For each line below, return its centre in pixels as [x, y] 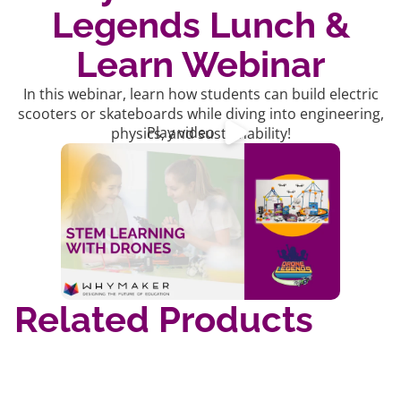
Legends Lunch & [200, 24]
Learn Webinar [200, 64]
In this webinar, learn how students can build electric [200, 94]
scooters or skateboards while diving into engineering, [200, 113]
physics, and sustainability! [200, 133]
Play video [181, 133]
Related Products [164, 320]
